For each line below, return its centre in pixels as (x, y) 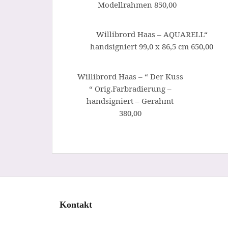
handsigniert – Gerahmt (130, 101)
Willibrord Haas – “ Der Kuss (130, 76)
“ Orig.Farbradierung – (130, 88)
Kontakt (76, 205)
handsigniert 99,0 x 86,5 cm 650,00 (152, 47)
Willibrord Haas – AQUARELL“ (152, 34)
